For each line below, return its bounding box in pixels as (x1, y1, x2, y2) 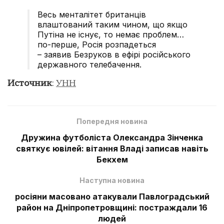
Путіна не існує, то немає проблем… (37, 29, 184, 39)
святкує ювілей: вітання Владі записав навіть (15, 143, 208, 153)
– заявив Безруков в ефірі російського (37, 49, 190, 59)
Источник (7, 78, 52, 88)
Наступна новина (79, 175, 144, 184)
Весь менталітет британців (37, 9, 146, 19)
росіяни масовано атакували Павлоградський (14, 191, 209, 201)
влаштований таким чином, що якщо (37, 19, 187, 29)
